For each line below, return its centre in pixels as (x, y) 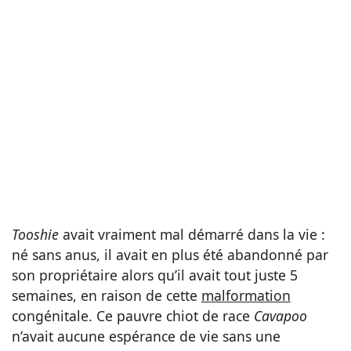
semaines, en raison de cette (107, 296)
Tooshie (35, 235)
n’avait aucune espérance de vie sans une (146, 337)
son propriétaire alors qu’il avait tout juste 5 (155, 275)
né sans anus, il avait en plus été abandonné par (170, 255)
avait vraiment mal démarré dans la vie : (192, 235)
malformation (246, 296)
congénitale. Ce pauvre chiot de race (133, 316)
